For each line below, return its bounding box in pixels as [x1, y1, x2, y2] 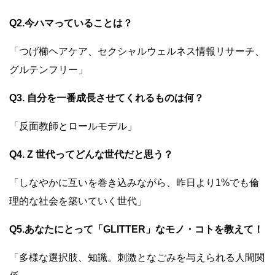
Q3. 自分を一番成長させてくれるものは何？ [9, 93, 204, 104]
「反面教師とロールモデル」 [9, 121, 137, 132]
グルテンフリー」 [9, 64, 88, 76]
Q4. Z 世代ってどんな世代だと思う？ [9, 149, 173, 160]
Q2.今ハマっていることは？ [9, 18, 133, 29]
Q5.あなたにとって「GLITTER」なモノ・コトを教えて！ [9, 224, 263, 235]
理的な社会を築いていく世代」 [9, 196, 147, 207]
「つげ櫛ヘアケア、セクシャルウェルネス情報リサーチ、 [9, 46, 265, 57]
